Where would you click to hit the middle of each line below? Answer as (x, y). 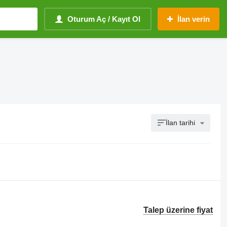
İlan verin (194, 19)
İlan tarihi (181, 123)
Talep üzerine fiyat (178, 210)
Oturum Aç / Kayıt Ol (104, 19)
